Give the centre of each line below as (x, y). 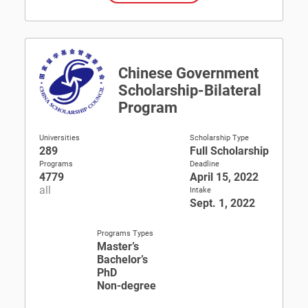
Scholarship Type (219, 138)
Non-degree (126, 286)
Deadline (205, 164)
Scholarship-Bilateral (190, 90)
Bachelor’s (122, 260)
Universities (59, 138)
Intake (200, 190)
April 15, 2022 (224, 177)
